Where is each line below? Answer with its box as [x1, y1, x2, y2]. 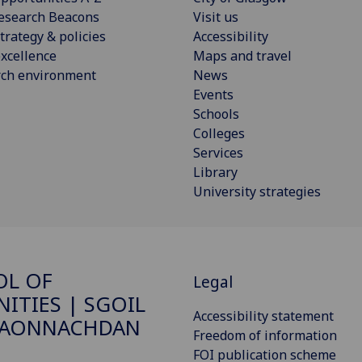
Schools [193, 104, 239, 123]
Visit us [193, 7, 238, 26]
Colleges [193, 124, 245, 142]
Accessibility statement [193, 306, 334, 325]
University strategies [193, 182, 321, 200]
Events [193, 85, 234, 103]
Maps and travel [193, 46, 292, 65]
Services [193, 143, 243, 162]
